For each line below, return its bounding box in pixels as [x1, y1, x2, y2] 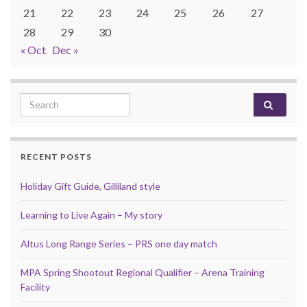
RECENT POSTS [21, 151, 92, 162]
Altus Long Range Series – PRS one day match [21, 237, 217, 249]
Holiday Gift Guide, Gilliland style [21, 180, 160, 192]
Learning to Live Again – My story [21, 208, 162, 221]
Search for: [20, 93, 76, 107]
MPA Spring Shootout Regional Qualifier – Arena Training [21, 266, 265, 278]
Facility [21, 280, 50, 293]
